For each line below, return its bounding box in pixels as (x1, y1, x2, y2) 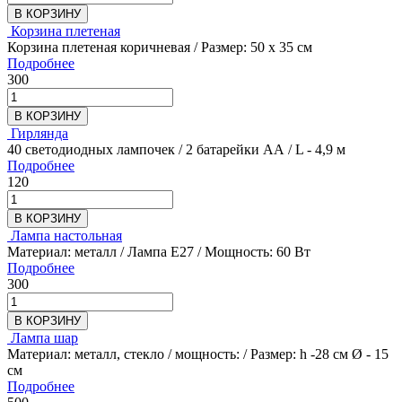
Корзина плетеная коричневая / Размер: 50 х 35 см (7, 39, 312, 55)
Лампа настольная (11, 227, 122, 243)
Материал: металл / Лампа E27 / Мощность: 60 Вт (7, 243, 310, 259)
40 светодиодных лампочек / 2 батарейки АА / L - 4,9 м (7, 141, 345, 157)
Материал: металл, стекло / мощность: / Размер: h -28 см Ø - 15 (7, 345, 389, 362)
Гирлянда (11, 125, 68, 141)
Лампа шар (11, 329, 78, 345)
